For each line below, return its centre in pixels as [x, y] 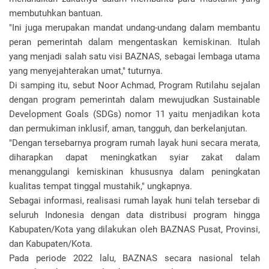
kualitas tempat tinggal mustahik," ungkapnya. [101, 186]
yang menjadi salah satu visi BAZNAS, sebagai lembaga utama [134, 56]
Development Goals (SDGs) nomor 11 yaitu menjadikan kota [134, 114]
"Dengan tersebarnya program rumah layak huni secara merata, [134, 143]
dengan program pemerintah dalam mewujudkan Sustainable [134, 100]
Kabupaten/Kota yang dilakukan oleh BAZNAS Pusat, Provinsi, [134, 229]
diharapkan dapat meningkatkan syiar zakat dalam [134, 157]
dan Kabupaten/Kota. [52, 244]
